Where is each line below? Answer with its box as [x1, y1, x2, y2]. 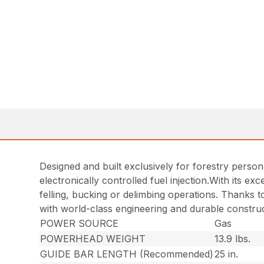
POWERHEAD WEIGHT [40, 233, 146, 245]
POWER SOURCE [40, 217, 119, 230]
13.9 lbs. [214, 233, 251, 245]
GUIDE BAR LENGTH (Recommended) [40, 248, 214, 260]
